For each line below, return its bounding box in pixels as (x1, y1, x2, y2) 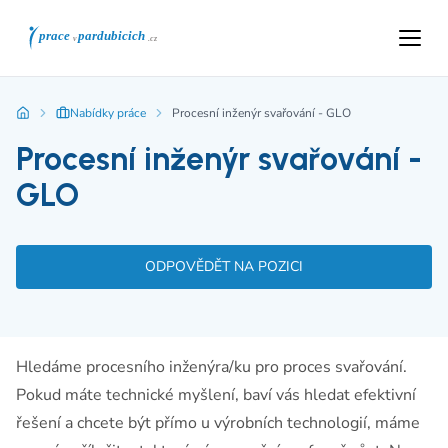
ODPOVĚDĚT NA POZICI (145, 257, 303, 276)
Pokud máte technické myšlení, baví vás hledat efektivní (16, 384, 416, 406)
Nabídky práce (70, 105, 146, 121)
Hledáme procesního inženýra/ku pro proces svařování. (16, 356, 407, 378)
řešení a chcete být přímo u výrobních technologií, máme (16, 412, 420, 434)
